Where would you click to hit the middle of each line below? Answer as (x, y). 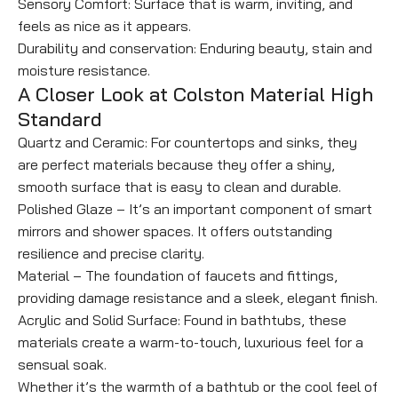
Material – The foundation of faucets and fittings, (178, 276)
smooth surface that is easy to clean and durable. (179, 187)
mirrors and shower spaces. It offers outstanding (175, 231)
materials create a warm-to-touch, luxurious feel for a (191, 342)
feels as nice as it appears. (104, 26)
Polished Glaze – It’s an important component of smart (195, 209)
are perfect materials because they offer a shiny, (176, 165)
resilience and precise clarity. (111, 254)
